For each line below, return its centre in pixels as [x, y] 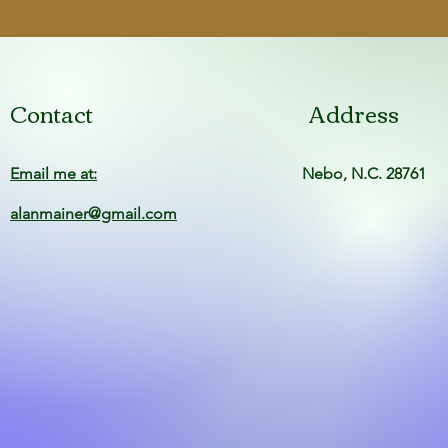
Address [354, 113]
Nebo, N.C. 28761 [364, 173]
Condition [403, 66]
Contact [52, 113]
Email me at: [54, 173]
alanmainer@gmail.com [94, 213]
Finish [403, 24]
